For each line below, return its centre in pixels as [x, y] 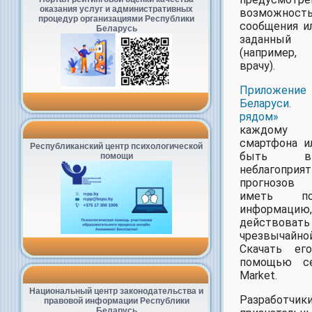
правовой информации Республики [116, 301]
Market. [258, 275]
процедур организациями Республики [116, 19]
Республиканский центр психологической [116, 146]
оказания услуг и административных [116, 9]
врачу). [257, 65]
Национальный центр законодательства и [116, 291]
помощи [116, 156]
